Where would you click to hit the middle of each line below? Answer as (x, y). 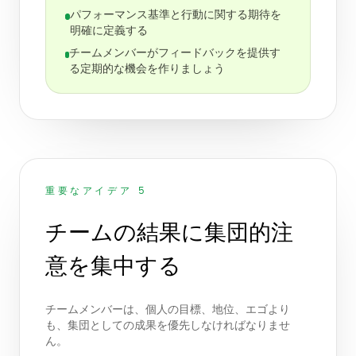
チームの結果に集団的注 (169, 232)
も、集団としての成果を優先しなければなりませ (168, 326)
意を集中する (113, 266)
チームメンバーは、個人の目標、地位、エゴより (168, 310)
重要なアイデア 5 (97, 191)
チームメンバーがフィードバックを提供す (174, 53)
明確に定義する (109, 31)
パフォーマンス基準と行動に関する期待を (176, 15)
